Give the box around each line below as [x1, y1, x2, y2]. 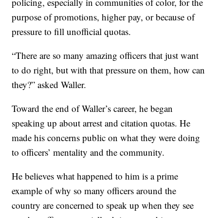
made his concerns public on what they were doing [12, 131, 200, 144]
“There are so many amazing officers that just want [12, 49, 199, 62]
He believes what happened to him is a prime [12, 170, 179, 182]
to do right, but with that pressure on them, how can [12, 64, 205, 76]
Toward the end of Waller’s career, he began [12, 102, 173, 115]
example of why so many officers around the [12, 184, 177, 197]
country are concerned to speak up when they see [12, 199, 194, 212]
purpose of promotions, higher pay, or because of [12, 11, 195, 23]
